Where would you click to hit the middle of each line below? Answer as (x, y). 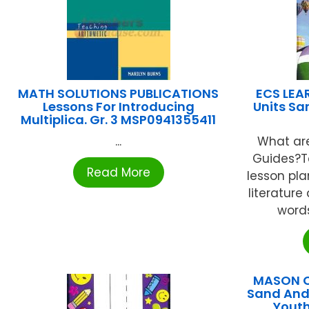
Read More (118, 173)
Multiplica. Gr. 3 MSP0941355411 (119, 120)
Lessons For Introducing (118, 107)
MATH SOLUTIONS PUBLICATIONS (119, 94)
